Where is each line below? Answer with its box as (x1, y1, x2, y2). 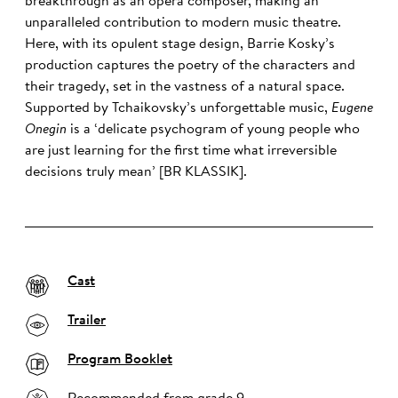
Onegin (25, 123, 67, 138)
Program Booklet (68, 353, 172, 368)
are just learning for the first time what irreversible (25, 144, 337, 159)
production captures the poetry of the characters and (25, 59, 355, 74)
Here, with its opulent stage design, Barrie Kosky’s (25, 37, 335, 52)
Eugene (331, 101, 373, 116)
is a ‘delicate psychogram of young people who (67, 123, 360, 138)
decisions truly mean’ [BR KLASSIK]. (25, 165, 247, 180)
